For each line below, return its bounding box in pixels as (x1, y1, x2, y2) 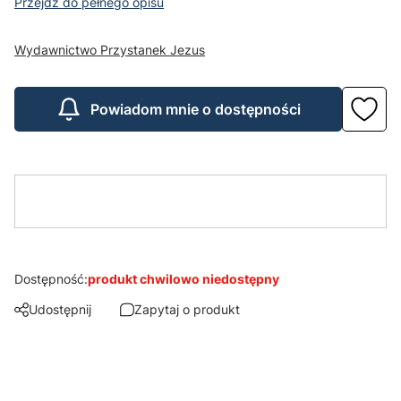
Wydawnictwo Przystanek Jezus (14, 42, 205, 57)
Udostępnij (29, 301, 91, 317)
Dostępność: (14, 270, 88, 286)
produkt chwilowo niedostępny (88, 270, 279, 286)
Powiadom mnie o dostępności (90, 100, 301, 118)
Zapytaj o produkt (134, 301, 240, 317)
